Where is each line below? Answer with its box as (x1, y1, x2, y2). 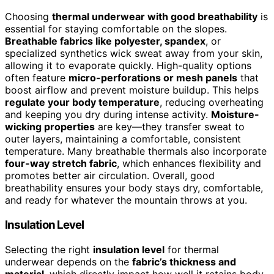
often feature (5, 72, 68, 84)
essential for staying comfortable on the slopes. (5, 23, 227, 35)
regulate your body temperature (5, 96, 160, 109)
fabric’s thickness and (132, 255, 236, 268)
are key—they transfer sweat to (95, 120, 245, 133)
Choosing (5, 10, 52, 23)
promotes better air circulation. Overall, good (5, 169, 215, 182)
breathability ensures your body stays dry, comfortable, (5, 182, 263, 194)
